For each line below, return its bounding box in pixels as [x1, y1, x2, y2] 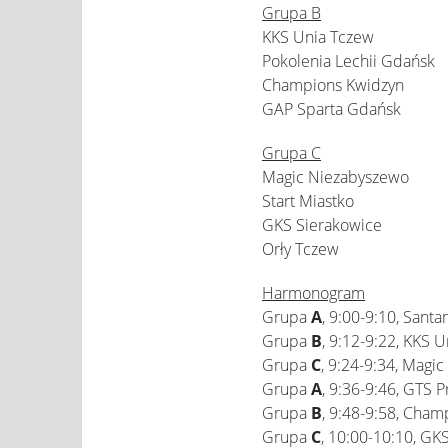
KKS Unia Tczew [262, 26, 374, 48]
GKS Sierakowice [262, 214, 382, 236]
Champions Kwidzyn [262, 74, 404, 96]
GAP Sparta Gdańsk [262, 98, 401, 120]
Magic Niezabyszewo [262, 166, 409, 188]
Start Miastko [262, 190, 354, 212]
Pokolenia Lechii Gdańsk [262, 50, 435, 72]
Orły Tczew [262, 238, 339, 260]
